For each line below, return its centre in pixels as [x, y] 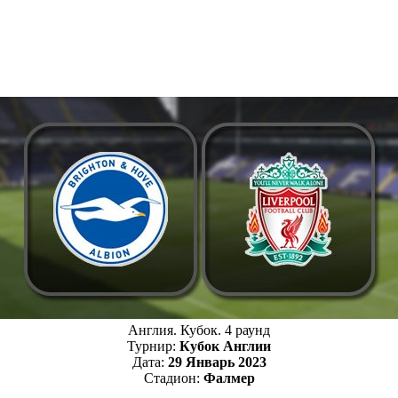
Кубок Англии [225, 346]
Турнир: [153, 346]
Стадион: [173, 378]
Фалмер [229, 378]
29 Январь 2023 [217, 362]
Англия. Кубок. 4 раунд [199, 330]
